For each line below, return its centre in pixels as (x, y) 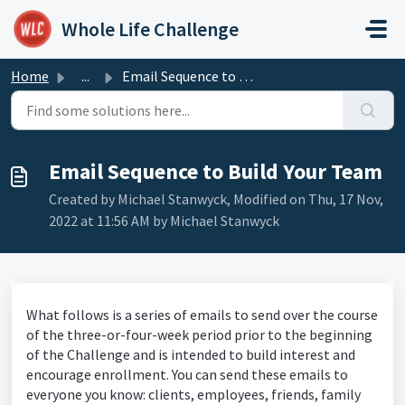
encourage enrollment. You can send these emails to (187, 374)
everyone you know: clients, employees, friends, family (193, 394)
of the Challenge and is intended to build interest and (191, 354)
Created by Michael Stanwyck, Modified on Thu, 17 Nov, (216, 199)
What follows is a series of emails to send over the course (202, 315)
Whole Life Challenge (150, 29)
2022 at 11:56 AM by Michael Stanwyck (164, 221)
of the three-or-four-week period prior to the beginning (199, 334)
